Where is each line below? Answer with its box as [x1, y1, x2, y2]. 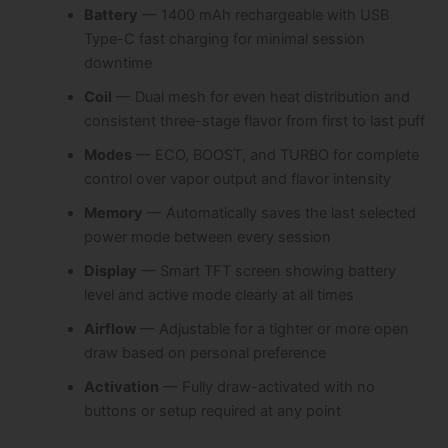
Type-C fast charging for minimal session [83, 29, 365, 48]
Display [83, 261, 137, 280]
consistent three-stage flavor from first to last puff [83, 111, 425, 130]
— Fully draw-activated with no [158, 377, 375, 396]
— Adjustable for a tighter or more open [135, 319, 409, 338]
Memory [83, 203, 143, 222]
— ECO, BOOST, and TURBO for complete [131, 145, 419, 164]
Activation [83, 377, 159, 396]
